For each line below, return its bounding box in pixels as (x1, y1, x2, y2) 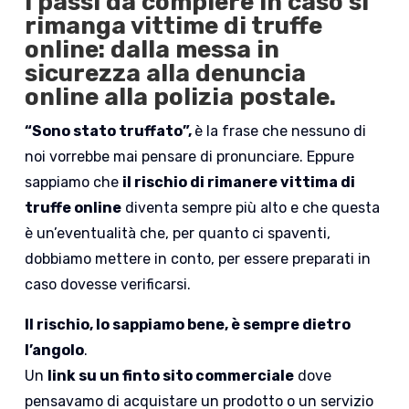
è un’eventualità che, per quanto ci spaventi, (25, 225, 331, 243)
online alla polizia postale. (25, 83, 337, 112)
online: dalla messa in (25, 36, 280, 65)
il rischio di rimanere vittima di (122, 173, 356, 192)
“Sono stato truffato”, (25, 122, 195, 141)
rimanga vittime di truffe (25, 12, 323, 41)
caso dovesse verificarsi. (25, 276, 192, 294)
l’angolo (25, 341, 85, 360)
